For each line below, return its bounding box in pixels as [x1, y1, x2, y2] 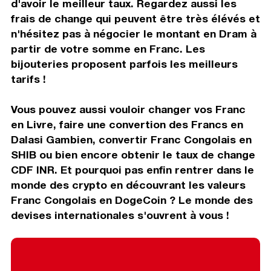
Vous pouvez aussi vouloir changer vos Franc [10, 102, 246, 116]
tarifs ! [10, 72, 46, 85]
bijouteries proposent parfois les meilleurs [10, 57, 238, 70]
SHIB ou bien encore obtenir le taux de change [10, 148, 255, 161]
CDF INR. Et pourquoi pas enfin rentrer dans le [10, 163, 254, 176]
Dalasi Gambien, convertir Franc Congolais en [10, 132, 252, 146]
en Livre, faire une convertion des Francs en [10, 117, 243, 131]
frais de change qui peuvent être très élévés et [10, 11, 260, 25]
